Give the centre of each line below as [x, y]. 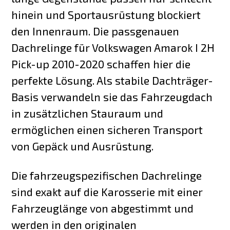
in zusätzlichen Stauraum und [88, 113]
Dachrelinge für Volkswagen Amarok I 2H [113, 47]
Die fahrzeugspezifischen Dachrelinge [107, 175]
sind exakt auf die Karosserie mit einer [107, 191]
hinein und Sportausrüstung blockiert [106, 15]
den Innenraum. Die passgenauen [95, 31]
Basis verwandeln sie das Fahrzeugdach [112, 97]
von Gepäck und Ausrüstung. [83, 146]
